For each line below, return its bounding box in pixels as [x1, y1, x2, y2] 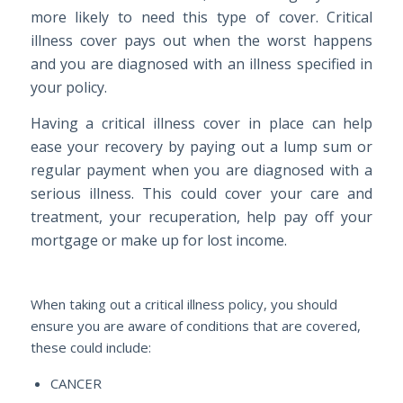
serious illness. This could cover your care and [30, 183, 373, 203]
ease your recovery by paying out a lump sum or [30, 136, 373, 157]
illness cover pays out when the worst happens [30, 31, 373, 51]
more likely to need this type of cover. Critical [30, 7, 373, 28]
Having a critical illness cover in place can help [30, 112, 373, 133]
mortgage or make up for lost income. [30, 229, 287, 250]
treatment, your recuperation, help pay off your [30, 206, 373, 227]
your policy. [30, 77, 107, 98]
